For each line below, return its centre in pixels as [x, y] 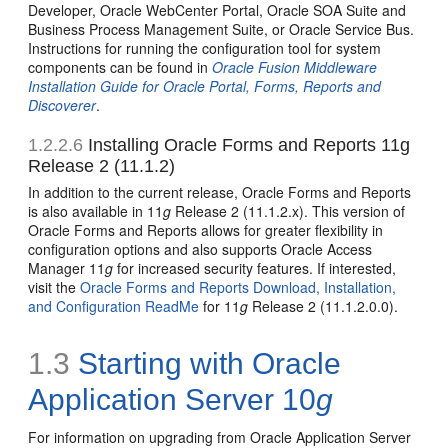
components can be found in [120, 67]
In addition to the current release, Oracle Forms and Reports [220, 192]
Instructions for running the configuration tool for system [205, 48]
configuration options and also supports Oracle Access [200, 249]
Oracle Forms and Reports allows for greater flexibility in [206, 230]
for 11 [220, 306]
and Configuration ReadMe [114, 306]
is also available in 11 [96, 211]
